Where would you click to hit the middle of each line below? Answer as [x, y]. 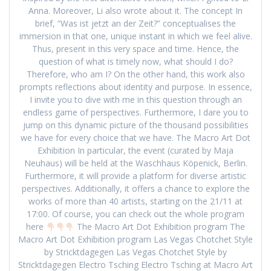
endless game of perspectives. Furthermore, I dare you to [135, 113]
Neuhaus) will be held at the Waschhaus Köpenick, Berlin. [135, 163]
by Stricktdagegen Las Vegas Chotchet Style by [135, 252]
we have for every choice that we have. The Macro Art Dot [135, 138]
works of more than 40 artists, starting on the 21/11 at [135, 201]
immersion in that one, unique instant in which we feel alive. [135, 36]
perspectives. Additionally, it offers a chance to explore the [135, 189]
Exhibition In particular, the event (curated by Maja [135, 151]
